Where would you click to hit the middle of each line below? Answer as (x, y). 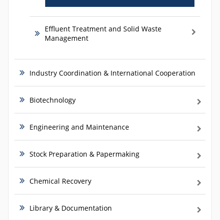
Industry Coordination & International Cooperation (112, 73)
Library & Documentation (71, 208)
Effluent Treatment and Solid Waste (103, 29)
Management (67, 38)
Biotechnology (53, 100)
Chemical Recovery (60, 181)
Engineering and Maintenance (79, 127)
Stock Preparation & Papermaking (84, 154)
